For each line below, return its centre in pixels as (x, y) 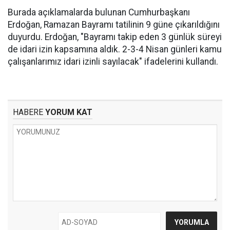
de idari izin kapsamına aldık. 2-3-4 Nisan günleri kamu (115, 50)
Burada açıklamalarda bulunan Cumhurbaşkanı (99, 13)
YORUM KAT (68, 112)
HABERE (28, 112)
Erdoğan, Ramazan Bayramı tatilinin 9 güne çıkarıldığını (114, 25)
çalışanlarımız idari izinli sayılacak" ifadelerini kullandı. (113, 62)
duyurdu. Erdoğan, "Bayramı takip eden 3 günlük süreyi (115, 37)
